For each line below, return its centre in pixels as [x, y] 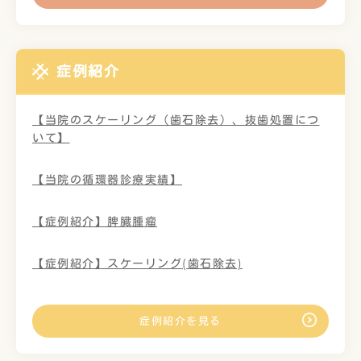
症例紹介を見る [180, 321]
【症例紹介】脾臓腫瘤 [95, 222]
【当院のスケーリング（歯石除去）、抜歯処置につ [176, 120]
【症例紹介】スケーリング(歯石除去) [137, 263]
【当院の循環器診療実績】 [107, 180]
